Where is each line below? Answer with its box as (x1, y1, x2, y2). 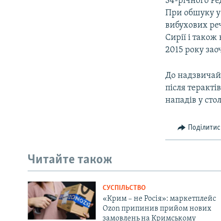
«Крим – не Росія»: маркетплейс (102, 194, 216, 203)
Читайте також (28, 153, 112, 167)
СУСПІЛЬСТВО (102, 184, 146, 192)
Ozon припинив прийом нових (102, 204, 211, 213)
